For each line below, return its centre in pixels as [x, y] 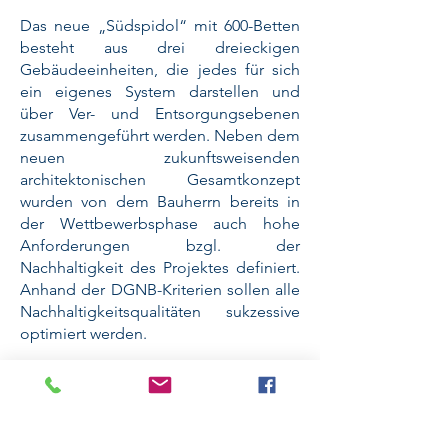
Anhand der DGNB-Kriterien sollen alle [160, 289]
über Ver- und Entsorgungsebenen [160, 113]
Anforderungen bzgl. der [160, 245]
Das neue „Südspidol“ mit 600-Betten [160, 25]
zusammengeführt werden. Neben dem [160, 135]
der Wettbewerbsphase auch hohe [160, 223]
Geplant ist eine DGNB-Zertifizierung [160, 377]
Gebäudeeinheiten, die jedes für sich [160, 69]
